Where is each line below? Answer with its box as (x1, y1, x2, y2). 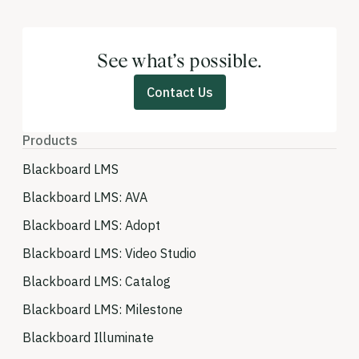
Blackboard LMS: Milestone (22, 301, 183, 318)
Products (22, 132, 78, 149)
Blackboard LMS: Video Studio (22, 245, 196, 262)
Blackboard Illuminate (22, 329, 154, 346)
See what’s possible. (97, 52, 262, 72)
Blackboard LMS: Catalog (22, 273, 171, 290)
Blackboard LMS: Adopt (22, 217, 160, 234)
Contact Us (146, 84, 213, 101)
